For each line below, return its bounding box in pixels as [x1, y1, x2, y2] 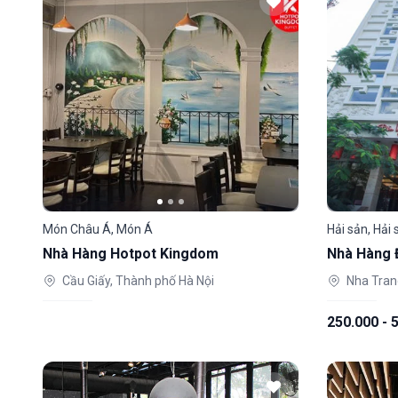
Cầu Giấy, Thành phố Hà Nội [62, 274, 214, 288]
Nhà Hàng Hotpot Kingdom [43, 245, 219, 262]
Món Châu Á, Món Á [43, 222, 153, 236]
